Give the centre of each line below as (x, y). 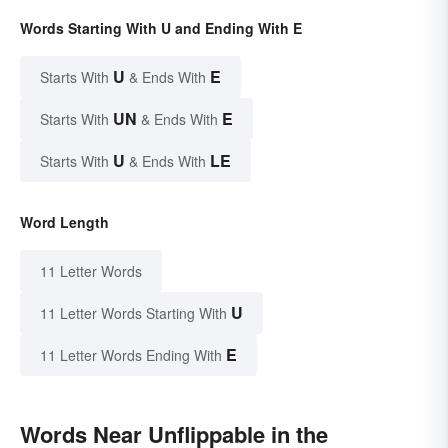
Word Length (64, 222)
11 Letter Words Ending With (131, 355)
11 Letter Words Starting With (133, 313)
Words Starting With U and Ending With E (161, 28)
